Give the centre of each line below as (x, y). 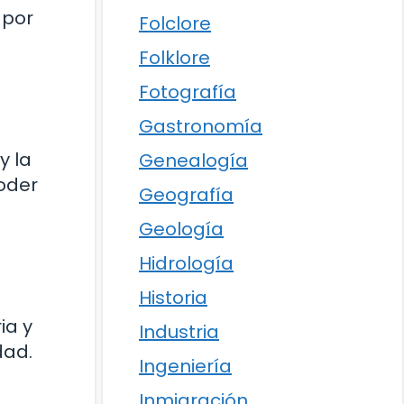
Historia (173, 298)
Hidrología (186, 263)
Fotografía (188, 92)
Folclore (175, 23)
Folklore (174, 58)
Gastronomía (201, 126)
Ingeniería (185, 366)
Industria (179, 332)
